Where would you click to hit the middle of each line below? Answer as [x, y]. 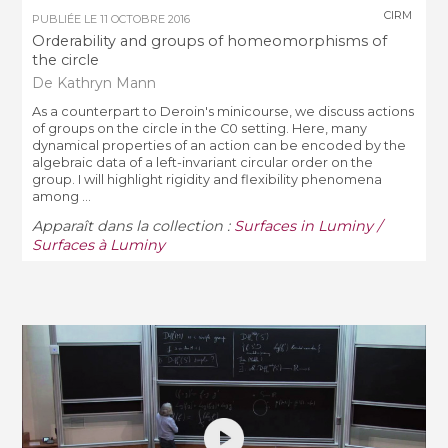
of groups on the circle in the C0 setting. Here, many [200, 129]
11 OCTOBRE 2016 [145, 18]
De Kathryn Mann [94, 82]
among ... [62, 197]
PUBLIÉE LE [66, 18]
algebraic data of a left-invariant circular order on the [203, 163]
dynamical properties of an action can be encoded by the [219, 146]
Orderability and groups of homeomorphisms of [210, 41]
